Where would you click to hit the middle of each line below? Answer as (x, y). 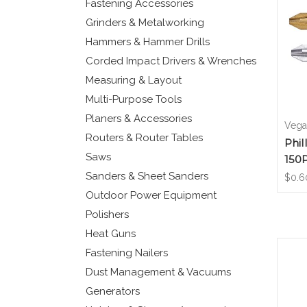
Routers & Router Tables (144, 137)
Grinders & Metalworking (145, 22)
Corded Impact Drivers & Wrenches (171, 61)
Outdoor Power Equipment (151, 195)
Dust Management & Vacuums (158, 272)
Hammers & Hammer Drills (147, 41)
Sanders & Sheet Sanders (147, 176)
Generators (112, 291)
